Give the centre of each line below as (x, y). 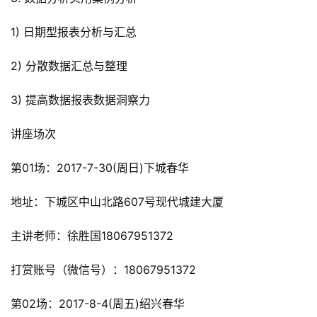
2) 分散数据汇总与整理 (69, 66)
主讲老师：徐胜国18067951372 (92, 236)
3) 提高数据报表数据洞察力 (80, 100)
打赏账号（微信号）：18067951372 (103, 270)
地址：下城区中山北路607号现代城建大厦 (117, 202)
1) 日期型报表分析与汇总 (74, 32)
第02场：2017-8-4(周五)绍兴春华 (98, 304)
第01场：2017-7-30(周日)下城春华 (100, 168)
